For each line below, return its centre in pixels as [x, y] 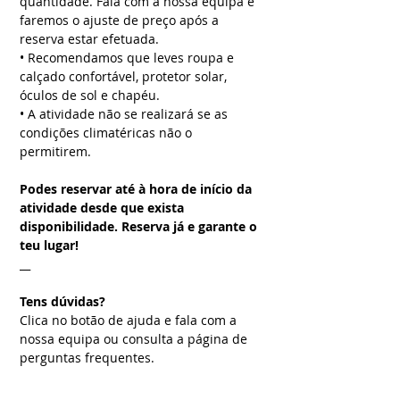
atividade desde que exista [102, 208]
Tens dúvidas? [62, 301]
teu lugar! [49, 245]
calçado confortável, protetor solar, [123, 76]
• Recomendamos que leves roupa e [127, 58]
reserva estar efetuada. [89, 39]
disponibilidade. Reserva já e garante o [138, 226]
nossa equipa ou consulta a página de [133, 339]
